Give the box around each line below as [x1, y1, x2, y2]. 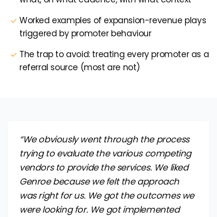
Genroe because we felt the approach [19, 175, 180, 187]
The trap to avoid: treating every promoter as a [19, 48, 209, 60]
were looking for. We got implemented [19, 203, 180, 216]
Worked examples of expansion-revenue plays [19, 14, 206, 26]
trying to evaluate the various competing [19, 147, 192, 159]
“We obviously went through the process [19, 133, 189, 145]
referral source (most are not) [19, 61, 140, 73]
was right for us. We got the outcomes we [19, 189, 195, 201]
